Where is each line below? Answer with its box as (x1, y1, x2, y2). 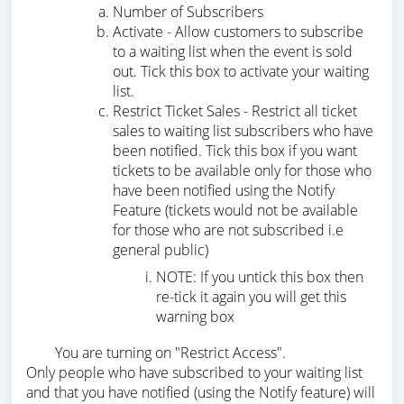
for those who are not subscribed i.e (113, 220, 344, 241)
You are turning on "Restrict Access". (55, 343, 286, 363)
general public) (113, 240, 208, 261)
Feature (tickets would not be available (113, 200, 358, 221)
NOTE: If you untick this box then (156, 267, 363, 288)
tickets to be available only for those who (113, 161, 372, 181)
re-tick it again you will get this (156, 287, 346, 308)
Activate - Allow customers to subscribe (113, 22, 363, 42)
